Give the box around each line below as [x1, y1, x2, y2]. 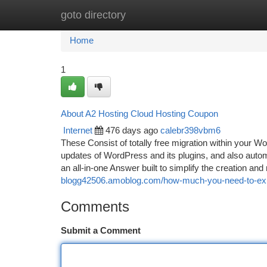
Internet [63, 126, 92, 135]
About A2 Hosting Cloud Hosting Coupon [61, 108, 218, 119]
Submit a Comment [61, 226, 141, 235]
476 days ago [105, 126, 158, 135]
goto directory [61, 9, 126, 21]
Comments [61, 198, 129, 215]
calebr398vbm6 [160, 126, 221, 135]
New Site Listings [120, 10, 188, 20]
